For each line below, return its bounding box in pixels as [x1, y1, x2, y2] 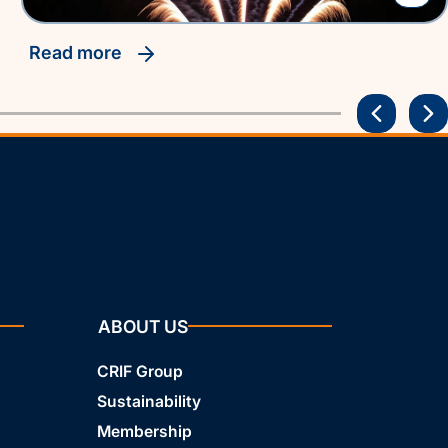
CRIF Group [96, 361, 183, 381]
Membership [96, 421, 192, 441]
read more [41, 42, 127, 64]
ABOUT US [97, 315, 188, 337]
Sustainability [96, 391, 201, 411]
